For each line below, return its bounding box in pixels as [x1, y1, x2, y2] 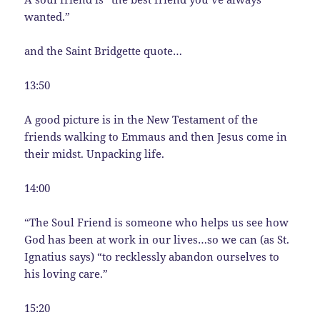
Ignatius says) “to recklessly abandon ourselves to [24, 249, 280, 264]
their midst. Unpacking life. [24, 146, 165, 161]
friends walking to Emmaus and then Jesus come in [24, 129, 288, 144]
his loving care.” [24, 266, 109, 281]
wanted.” [24, 9, 71, 24]
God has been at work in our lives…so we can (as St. [24, 232, 290, 247]
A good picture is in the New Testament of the [24, 112, 259, 127]
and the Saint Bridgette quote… [24, 44, 183, 59]
